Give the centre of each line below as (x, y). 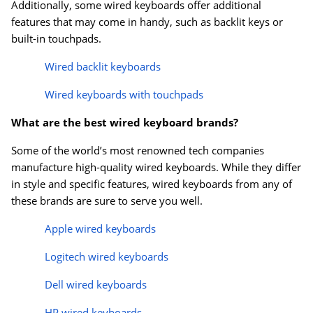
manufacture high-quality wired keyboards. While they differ (156, 167)
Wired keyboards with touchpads (124, 95)
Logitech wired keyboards (107, 257)
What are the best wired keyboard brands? (125, 123)
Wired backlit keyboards (103, 67)
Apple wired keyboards (100, 229)
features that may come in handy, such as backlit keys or (147, 22)
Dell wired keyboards (96, 285)
